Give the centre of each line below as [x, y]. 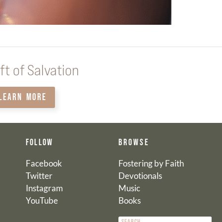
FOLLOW [39, 143]
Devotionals [140, 176]
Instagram [44, 188]
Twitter [39, 176]
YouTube [42, 201]
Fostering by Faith [151, 164]
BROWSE [134, 143]
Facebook [44, 164]
